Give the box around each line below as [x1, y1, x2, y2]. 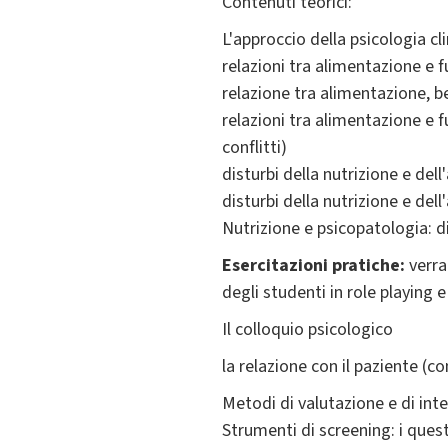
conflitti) [222, 135, 287, 161]
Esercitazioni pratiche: [222, 253, 405, 279]
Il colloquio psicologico [222, 317, 393, 343]
